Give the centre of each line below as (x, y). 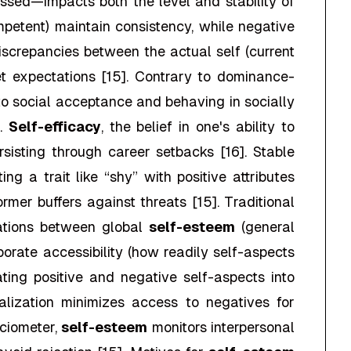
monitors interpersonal (221, 327)
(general (265, 227)
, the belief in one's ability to (198, 127)
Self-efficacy (54, 127)
